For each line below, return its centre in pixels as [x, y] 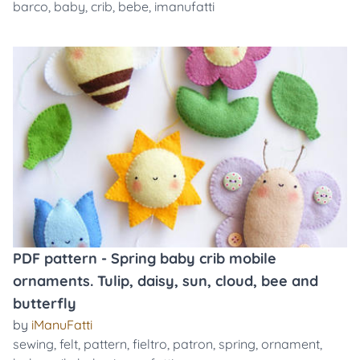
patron [193, 344]
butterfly [45, 303]
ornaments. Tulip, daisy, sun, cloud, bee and [166, 281]
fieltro [150, 344]
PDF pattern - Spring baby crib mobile [145, 258]
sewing [33, 344]
